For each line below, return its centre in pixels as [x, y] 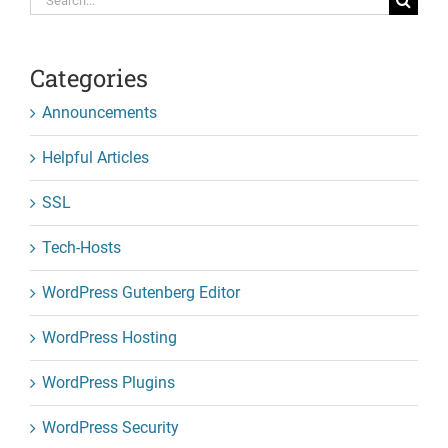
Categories [89, 77]
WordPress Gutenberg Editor [141, 292]
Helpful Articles [95, 157]
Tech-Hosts [81, 247]
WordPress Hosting [109, 337]
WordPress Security [110, 427]
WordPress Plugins [108, 382]
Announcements [99, 112]
